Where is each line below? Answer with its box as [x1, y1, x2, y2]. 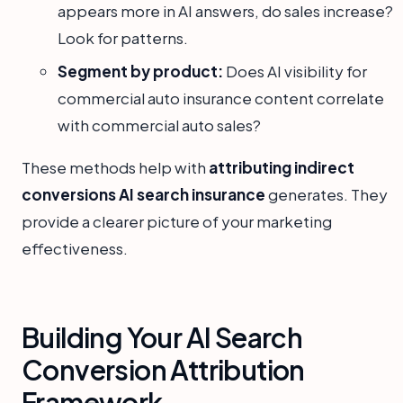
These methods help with [22, 157, 209, 177]
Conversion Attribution [22, 352, 305, 387]
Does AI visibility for [223, 60, 367, 81]
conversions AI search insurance [22, 184, 265, 204]
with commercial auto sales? [58, 114, 261, 135]
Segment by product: [58, 60, 223, 81]
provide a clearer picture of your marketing [22, 210, 332, 231]
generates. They [265, 184, 388, 204]
